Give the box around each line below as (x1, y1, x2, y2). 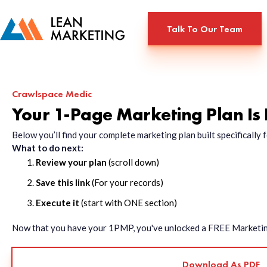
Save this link (36, 177, 92, 188)
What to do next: (12, 142, 83, 153)
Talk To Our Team (167, 22, 243, 35)
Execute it (36, 197, 79, 208)
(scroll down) (107, 157, 159, 167)
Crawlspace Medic (12, 88, 92, 100)
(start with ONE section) (79, 197, 177, 208)
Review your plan (36, 157, 107, 167)
